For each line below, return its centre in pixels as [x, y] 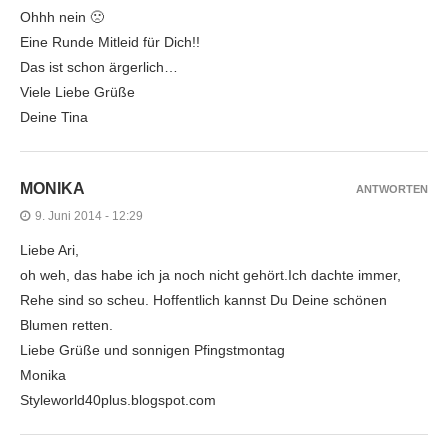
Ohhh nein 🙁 [62, 17]
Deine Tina [54, 117]
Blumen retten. [66, 325]
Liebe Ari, [49, 250]
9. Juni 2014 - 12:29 [89, 216]
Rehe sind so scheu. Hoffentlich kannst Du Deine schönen [203, 300]
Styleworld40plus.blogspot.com [118, 400]
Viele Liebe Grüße [77, 92]
